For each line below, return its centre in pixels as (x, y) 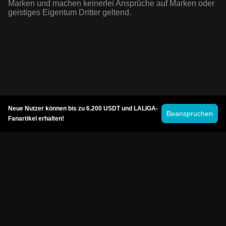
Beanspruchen (190, 114)
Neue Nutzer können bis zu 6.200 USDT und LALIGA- (83, 108)
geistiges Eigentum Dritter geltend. (70, 13)
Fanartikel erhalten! (36, 119)
